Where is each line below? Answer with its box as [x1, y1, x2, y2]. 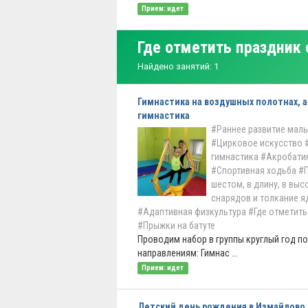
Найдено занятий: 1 [137, 61, 219, 71]
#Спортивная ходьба [211, 165, 296, 176]
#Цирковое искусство [211, 137, 302, 148]
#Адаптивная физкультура [137, 206, 246, 217]
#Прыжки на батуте [137, 220, 215, 231]
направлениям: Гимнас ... [137, 247, 238, 258]
